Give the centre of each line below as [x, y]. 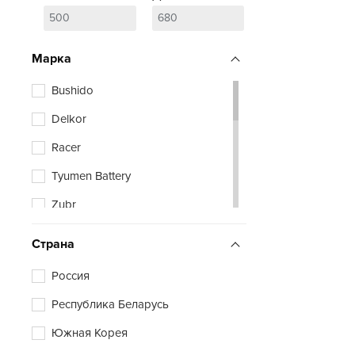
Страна [53, 244]
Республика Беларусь [110, 304]
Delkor [69, 118]
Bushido [73, 90]
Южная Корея [90, 332]
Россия [71, 275]
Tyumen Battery [91, 176]
